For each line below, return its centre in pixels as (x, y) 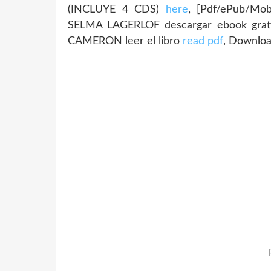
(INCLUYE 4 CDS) (117, 10)
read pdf (203, 41)
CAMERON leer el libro (125, 41)
